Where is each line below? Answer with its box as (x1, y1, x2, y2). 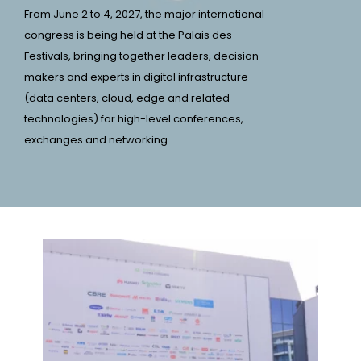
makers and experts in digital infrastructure (24, 69, 248, 85)
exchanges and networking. (24, 132, 170, 148)
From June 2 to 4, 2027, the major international (24, 6, 264, 23)
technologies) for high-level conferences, (24, 111, 243, 127)
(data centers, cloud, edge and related (24, 90, 230, 106)
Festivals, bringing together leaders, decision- (24, 48, 264, 64)
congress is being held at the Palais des (24, 27, 232, 44)
